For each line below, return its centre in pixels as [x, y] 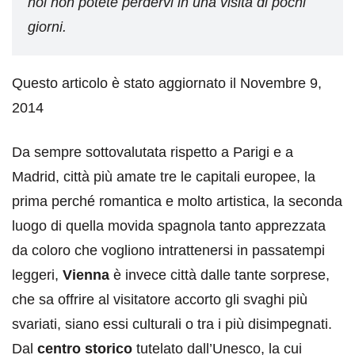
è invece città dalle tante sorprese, [219, 275]
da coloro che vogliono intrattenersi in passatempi [168, 251]
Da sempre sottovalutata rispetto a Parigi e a [153, 153]
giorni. [47, 27]
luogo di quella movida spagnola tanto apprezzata [169, 226]
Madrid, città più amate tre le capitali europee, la [164, 177]
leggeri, [37, 275]
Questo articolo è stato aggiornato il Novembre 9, [167, 84]
